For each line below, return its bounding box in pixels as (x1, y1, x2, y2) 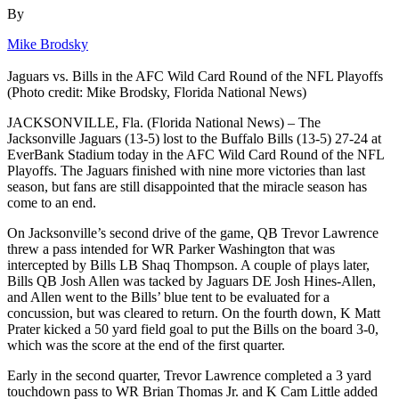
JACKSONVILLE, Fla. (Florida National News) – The (7, 114, 321, 130)
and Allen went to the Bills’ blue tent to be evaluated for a (7, 289, 330, 305)
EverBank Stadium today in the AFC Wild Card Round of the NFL (7, 146, 384, 162)
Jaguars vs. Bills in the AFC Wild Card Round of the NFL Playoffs (7, 68, 383, 84)
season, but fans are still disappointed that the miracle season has (7, 178, 367, 194)
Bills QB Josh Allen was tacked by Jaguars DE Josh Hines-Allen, (7, 273, 376, 289)
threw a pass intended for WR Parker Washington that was (7, 240, 335, 256)
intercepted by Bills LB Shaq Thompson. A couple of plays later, (7, 256, 370, 273)
